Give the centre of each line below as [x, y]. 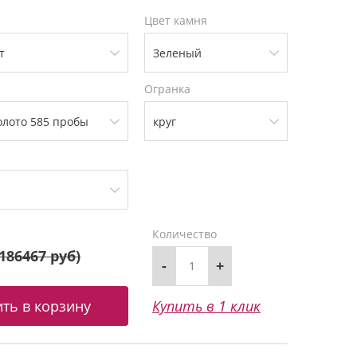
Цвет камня [176, 20]
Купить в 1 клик [206, 306]
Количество [184, 233]
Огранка [167, 88]
